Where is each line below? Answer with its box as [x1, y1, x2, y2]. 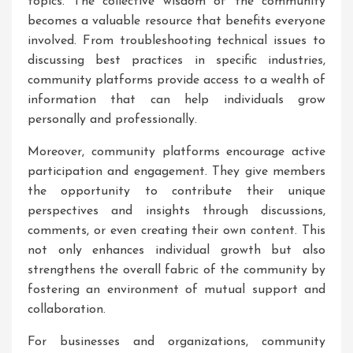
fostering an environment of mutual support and [28, 284, 325, 296]
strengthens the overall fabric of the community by [28, 264, 325, 277]
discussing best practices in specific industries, [28, 54, 325, 67]
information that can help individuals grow [28, 94, 325, 106]
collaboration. [28, 303, 106, 316]
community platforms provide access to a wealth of [28, 74, 325, 87]
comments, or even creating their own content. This [28, 225, 325, 237]
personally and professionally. [28, 113, 197, 126]
